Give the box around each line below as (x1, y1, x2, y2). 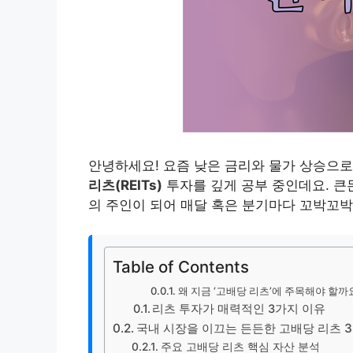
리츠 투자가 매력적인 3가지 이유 (152, 302, 326, 317)
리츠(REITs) (88, 176, 162, 193)
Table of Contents (113, 257, 249, 277)
